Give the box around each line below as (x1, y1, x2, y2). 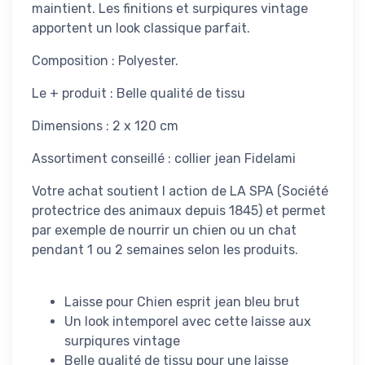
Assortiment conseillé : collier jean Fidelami (32, 150, 296, 166)
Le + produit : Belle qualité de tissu (32, 85, 245, 101)
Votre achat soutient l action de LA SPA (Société (32, 182, 328, 199)
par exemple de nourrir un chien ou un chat (32, 222, 297, 238)
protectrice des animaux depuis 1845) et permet (32, 202, 326, 218)
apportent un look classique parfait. (32, 20, 250, 36)
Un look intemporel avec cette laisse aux (64, 313, 311, 329)
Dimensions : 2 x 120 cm (32, 117, 178, 134)
